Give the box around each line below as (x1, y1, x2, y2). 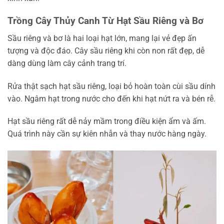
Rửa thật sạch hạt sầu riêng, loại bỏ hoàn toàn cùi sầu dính (7, 81, 215, 91)
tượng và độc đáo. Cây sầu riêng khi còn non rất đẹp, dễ (7, 45, 204, 55)
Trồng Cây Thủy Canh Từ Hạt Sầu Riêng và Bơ (7, 15, 203, 27)
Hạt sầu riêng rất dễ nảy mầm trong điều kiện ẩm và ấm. (7, 116, 206, 126)
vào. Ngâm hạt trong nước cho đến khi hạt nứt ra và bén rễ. (7, 93, 215, 103)
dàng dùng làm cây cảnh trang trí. (7, 58, 126, 68)
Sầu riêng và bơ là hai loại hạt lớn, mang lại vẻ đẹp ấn (7, 33, 196, 43)
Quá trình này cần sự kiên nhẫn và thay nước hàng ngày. (7, 129, 206, 139)
